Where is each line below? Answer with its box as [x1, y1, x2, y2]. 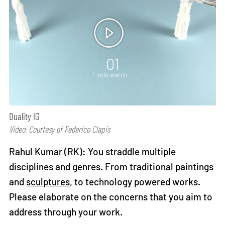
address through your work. [9, 205, 123, 217]
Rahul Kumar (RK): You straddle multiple [9, 145, 176, 157]
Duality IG [9, 110, 40, 122]
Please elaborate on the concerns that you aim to [9, 190, 213, 202]
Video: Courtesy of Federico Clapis [9, 123, 110, 135]
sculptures [26, 175, 70, 187]
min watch [97, 71, 128, 79]
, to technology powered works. [70, 175, 201, 187]
